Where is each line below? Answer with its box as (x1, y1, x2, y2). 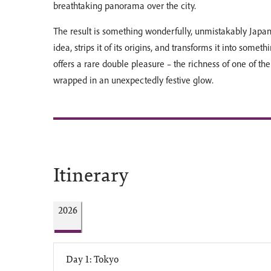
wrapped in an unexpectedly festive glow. (53, 74, 214, 86)
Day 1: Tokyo (66, 252, 119, 266)
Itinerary (53, 162, 129, 188)
